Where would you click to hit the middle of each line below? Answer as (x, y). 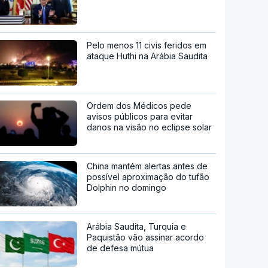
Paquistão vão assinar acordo (146, 237)
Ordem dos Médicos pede (139, 105)
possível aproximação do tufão (148, 176)
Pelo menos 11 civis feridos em (147, 45)
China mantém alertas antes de (147, 166)
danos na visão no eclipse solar (150, 127)
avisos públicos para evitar (140, 116)
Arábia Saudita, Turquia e (137, 226)
